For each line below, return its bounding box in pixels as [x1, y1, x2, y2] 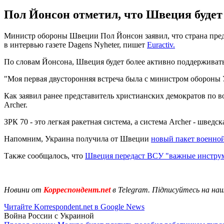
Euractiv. [147, 40, 175, 49]
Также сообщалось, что [4, 151, 85, 160]
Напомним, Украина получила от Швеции [4, 134, 151, 143]
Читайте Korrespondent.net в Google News [4, 202, 144, 211]
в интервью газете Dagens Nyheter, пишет [4, 40, 147, 49]
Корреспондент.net [41, 185, 112, 194]
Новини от [4, 185, 41, 194]
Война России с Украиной [4, 211, 94, 220]
